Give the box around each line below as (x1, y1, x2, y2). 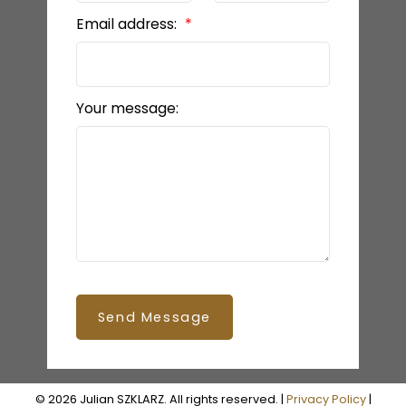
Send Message (97, 307, 211, 326)
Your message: (75, 98, 179, 118)
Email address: (75, 14, 180, 34)
